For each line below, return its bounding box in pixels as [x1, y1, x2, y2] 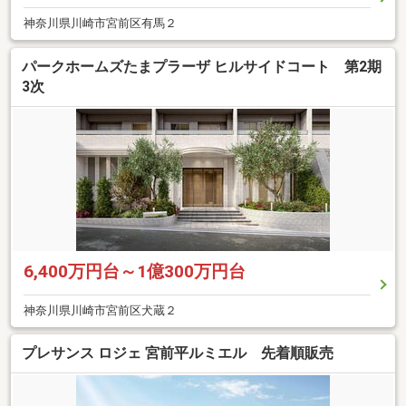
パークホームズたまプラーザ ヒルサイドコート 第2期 [22, 57, 382, 75]
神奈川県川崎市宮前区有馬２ [24, 16, 177, 31]
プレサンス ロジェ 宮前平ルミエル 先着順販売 [22, 344, 333, 362]
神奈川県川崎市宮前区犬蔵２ [24, 303, 177, 317]
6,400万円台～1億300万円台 [24, 260, 246, 282]
